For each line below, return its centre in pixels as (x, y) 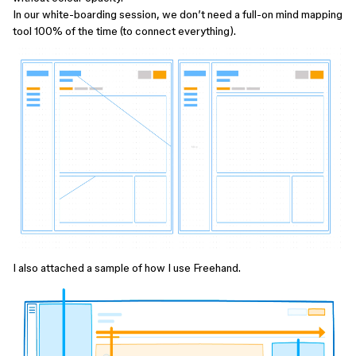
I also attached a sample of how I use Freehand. (127, 268)
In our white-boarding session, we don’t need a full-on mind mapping (178, 14)
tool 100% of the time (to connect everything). (124, 31)
